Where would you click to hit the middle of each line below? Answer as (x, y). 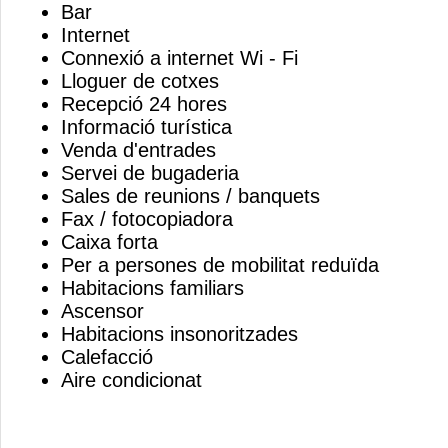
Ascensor (102, 311)
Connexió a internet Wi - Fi (179, 58)
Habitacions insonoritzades (179, 334)
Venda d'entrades (138, 150)
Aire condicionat (131, 380)
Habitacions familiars (152, 288)
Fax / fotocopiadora (147, 219)
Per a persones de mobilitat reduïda (220, 265)
